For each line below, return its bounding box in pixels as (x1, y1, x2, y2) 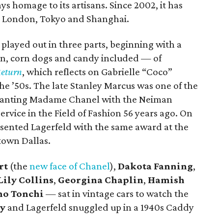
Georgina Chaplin (58, 174, 143, 186)
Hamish (148, 174, 185, 186)
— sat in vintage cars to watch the (44, 188, 189, 199)
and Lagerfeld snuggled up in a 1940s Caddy (5, 201, 194, 213)
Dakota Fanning (118, 160, 193, 172)
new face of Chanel (29, 160, 110, 172)
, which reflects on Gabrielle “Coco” (22, 66, 172, 78)
